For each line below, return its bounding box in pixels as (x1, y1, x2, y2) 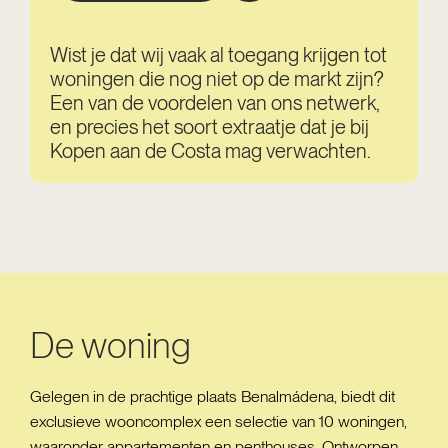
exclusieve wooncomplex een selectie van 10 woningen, (30, 412, 407, 431)
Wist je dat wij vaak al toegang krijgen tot (50, 43, 387, 67)
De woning (30, 324, 191, 367)
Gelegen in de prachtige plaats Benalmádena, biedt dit (30, 387, 395, 406)
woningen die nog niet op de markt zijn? (50, 67, 384, 91)
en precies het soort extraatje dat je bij (50, 115, 369, 139)
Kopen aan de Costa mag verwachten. (50, 139, 371, 163)
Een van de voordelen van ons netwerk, (50, 91, 379, 115)
